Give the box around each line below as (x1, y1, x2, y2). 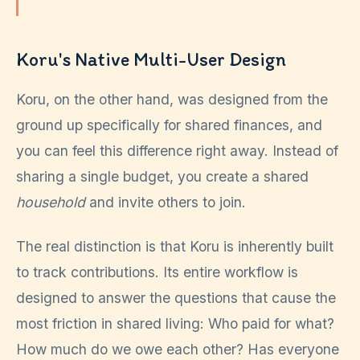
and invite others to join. (85, 194, 246, 211)
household (16, 194, 85, 211)
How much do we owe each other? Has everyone (16, 340, 339, 358)
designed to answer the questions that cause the (16, 288, 336, 306)
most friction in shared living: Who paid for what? (16, 314, 334, 332)
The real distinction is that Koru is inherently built (16, 237, 333, 255)
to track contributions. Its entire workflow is (16, 263, 298, 280)
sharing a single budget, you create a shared (16, 168, 309, 186)
